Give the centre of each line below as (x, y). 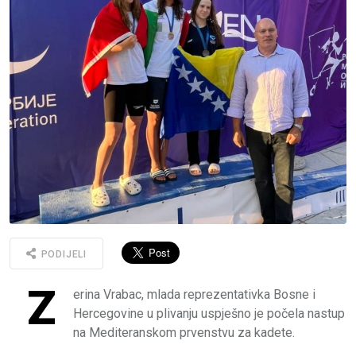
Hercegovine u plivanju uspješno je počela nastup (209, 314)
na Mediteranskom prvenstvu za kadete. (184, 333)
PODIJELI (62, 254)
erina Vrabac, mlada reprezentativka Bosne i (194, 295)
